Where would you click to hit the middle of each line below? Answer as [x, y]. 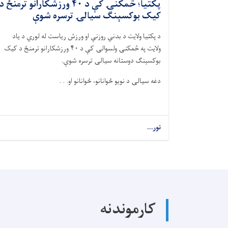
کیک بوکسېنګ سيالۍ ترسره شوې [97, 16]
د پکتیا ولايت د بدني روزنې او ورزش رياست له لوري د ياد [87, 36]
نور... [154, 127]
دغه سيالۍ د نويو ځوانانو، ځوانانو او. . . [110, 81]
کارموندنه [128, 210]
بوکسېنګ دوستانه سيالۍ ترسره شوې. [111, 61]
